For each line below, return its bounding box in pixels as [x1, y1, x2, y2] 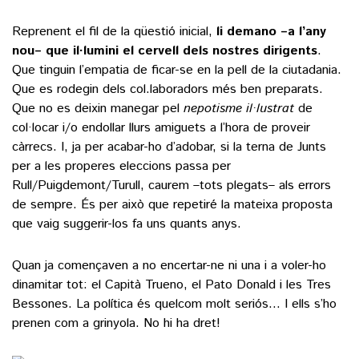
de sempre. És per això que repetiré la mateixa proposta [12, 195, 333, 214]
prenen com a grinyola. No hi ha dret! [12, 313, 220, 333]
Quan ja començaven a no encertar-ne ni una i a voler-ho [12, 256, 326, 275]
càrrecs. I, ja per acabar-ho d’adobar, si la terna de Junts [12, 137, 326, 156]
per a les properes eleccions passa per [12, 156, 231, 175]
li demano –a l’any [216, 22, 326, 41]
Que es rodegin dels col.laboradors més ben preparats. [12, 79, 323, 99]
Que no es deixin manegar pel [12, 99, 184, 118]
